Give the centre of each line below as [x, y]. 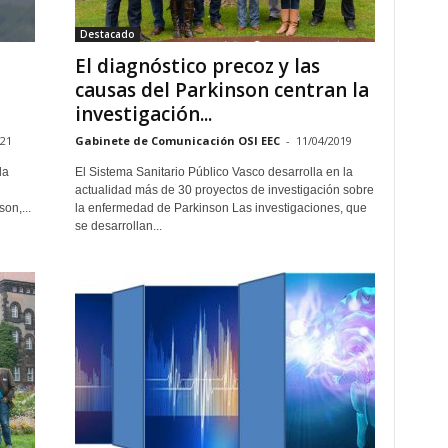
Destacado [107, 34]
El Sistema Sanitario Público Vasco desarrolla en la [213, 172]
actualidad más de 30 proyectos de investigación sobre [224, 190]
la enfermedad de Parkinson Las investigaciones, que [220, 208]
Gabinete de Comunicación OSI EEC [177, 140]
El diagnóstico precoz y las [197, 66]
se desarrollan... [118, 226]
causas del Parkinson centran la [221, 90]
